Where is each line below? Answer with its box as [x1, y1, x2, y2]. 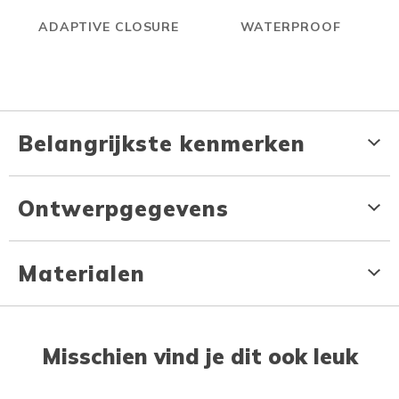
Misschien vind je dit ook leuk [41, 342, 358, 370]
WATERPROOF [240, 18, 341, 35]
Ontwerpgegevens [18, 194, 229, 222]
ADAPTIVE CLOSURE [37, 18, 180, 35]
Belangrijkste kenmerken [18, 129, 305, 157]
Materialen [18, 259, 145, 287]
